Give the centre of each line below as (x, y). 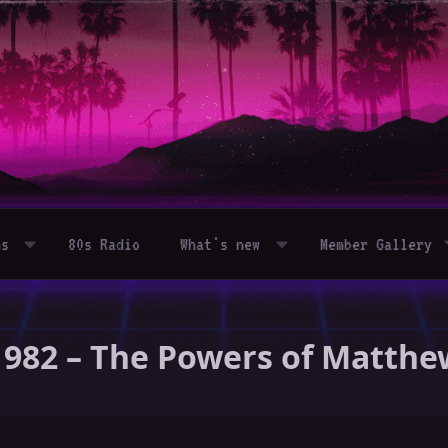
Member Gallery (376, 244)
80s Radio (104, 244)
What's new (220, 244)
